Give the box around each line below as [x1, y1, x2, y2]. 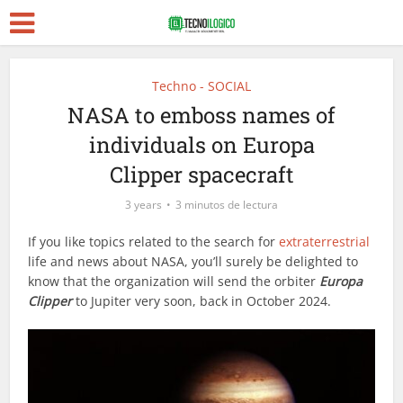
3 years [125, 197, 162, 212]
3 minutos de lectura [175, 197, 278, 212]
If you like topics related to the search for [28, 233, 280, 250]
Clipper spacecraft [109, 160, 294, 189]
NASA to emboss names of [67, 101, 336, 130]
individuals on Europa [88, 130, 315, 159]
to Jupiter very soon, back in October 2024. [76, 292, 332, 309]
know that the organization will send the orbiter [28, 273, 320, 290]
